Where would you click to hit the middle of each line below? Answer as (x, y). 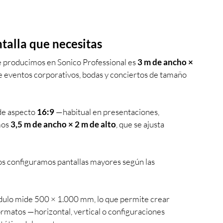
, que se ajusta (141, 124)
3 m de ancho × (166, 62)
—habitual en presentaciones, (108, 111)
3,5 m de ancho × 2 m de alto (63, 124)
